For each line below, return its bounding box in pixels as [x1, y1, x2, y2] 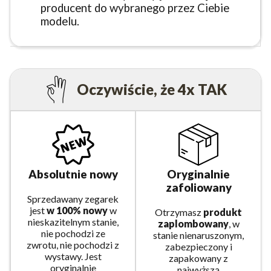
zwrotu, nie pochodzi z [27, 238, 119, 250]
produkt [203, 206, 242, 218]
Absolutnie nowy [28, 167, 118, 181]
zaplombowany [157, 217, 229, 229]
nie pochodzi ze [41, 227, 105, 239]
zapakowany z [169, 252, 228, 264]
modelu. [41, 14, 79, 28]
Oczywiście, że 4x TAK [76, 80, 230, 98]
